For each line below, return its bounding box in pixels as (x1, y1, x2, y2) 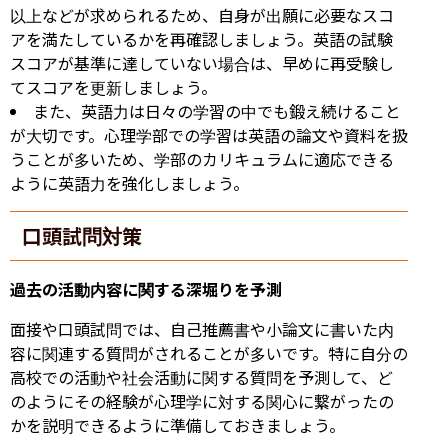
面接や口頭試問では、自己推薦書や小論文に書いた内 (10, 316, 394, 341)
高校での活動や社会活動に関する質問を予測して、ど (10, 364, 393, 389)
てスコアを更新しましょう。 (10, 74, 217, 99)
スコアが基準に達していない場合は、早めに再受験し (10, 50, 394, 75)
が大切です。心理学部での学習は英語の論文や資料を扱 (10, 122, 408, 147)
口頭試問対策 (22, 220, 142, 250)
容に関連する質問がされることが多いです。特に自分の (10, 340, 408, 365)
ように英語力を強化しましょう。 (10, 170, 249, 195)
